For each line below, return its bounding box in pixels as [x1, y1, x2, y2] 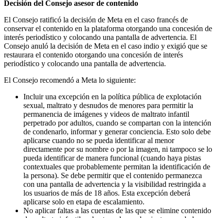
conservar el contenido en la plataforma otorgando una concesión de [4, 24, 212, 33]
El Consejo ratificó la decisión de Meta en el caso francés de [4, 16, 188, 24]
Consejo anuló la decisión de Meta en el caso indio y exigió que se [4, 42, 207, 51]
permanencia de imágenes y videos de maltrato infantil [23, 110, 189, 119]
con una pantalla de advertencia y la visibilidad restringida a [23, 180, 206, 189]
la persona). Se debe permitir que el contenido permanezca [23, 171, 202, 180]
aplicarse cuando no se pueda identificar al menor [23, 136, 174, 145]
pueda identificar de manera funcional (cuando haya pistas [23, 154, 201, 163]
